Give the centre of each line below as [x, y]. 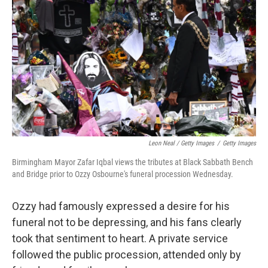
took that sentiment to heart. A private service [120, 238]
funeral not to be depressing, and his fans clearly [127, 222]
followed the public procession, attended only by [127, 255]
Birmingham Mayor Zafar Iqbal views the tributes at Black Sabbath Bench [133, 162]
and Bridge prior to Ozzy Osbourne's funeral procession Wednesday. [123, 174]
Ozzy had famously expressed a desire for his [121, 206]
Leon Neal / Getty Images [181, 143]
